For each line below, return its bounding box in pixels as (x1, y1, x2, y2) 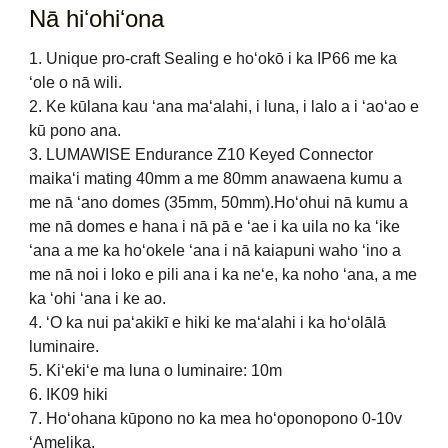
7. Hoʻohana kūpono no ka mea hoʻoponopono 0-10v (28, 409, 402, 427)
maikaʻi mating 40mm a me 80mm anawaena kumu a (28, 169, 402, 187)
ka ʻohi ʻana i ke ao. (28, 289, 166, 307)
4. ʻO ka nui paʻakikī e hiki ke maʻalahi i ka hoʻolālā (28, 313, 386, 331)
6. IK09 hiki (28, 385, 108, 403)
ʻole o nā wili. (28, 73, 122, 91)
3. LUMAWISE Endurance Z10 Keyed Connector (28, 145, 373, 163)
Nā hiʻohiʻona (28, 4, 164, 32)
